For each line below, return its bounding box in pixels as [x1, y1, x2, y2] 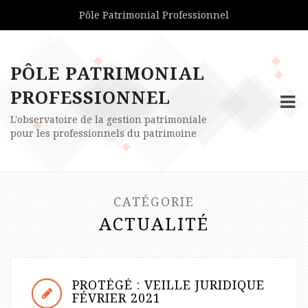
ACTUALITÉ [99, 212, 209, 235]
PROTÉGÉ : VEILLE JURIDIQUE [72, 276, 265, 293]
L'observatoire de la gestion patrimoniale [10, 113, 207, 126]
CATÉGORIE [113, 193, 195, 210]
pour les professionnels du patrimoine [10, 126, 197, 140]
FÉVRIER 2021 [72, 289, 161, 306]
